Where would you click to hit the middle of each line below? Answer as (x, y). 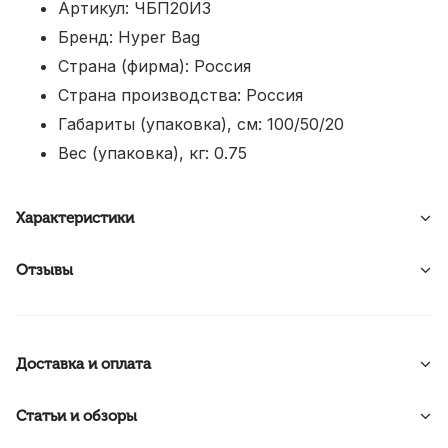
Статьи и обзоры (76, 416)
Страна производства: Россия (180, 95)
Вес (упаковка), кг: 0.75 (152, 153)
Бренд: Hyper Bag (129, 37)
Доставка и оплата (83, 364)
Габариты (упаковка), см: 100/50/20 (201, 124)
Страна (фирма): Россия (154, 66)
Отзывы (44, 270)
